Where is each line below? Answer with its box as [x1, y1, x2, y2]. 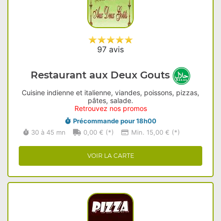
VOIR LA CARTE [87, 152, 134, 159]
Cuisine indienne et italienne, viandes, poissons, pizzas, [22, 88, 199, 97]
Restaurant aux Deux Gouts [31, 69, 173, 81]
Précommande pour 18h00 [73, 117, 156, 125]
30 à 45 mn [31, 128, 66, 136]
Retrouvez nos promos [74, 104, 147, 112]
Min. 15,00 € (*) [131, 128, 180, 136]
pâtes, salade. [88, 96, 133, 105]
